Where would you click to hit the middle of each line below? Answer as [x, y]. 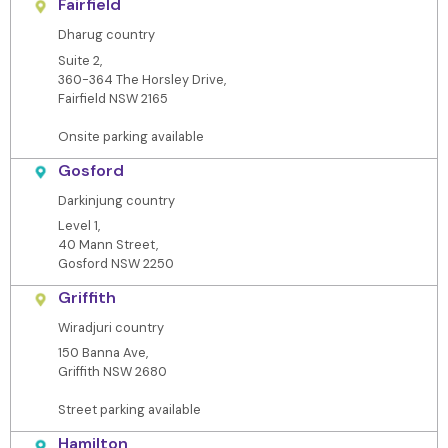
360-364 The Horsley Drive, [141, 79]
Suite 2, [79, 60]
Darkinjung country [116, 200]
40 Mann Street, [107, 245]
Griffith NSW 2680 [112, 372]
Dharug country [106, 35]
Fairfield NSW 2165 [112, 98]
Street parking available [129, 410]
